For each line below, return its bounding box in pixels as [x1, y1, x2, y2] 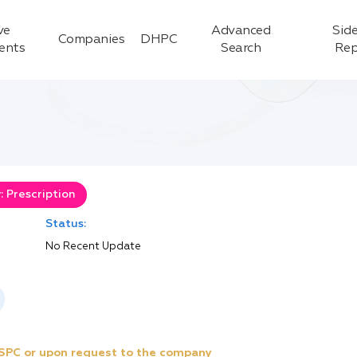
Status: [45, 218, 86, 229]
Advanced [211, 25, 271, 37]
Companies [57, 33, 125, 46]
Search [221, 42, 261, 55]
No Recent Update [45, 241, 141, 252]
